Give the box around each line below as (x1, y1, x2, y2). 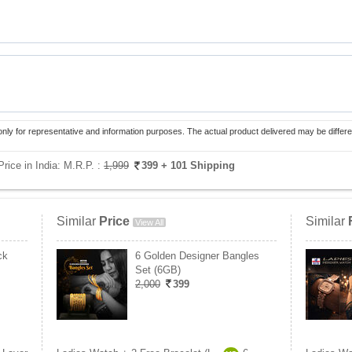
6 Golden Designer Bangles (135, 250, 259, 262)
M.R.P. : (64, 159, 104, 171)
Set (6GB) (135, 264, 181, 276)
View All (135, 218, 163, 227)
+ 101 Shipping (161, 159, 235, 171)
